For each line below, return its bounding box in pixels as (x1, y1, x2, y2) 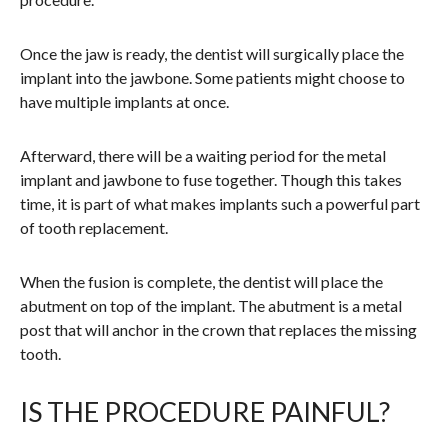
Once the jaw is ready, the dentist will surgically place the (20, 44, 404, 64)
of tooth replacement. (20, 218, 168, 238)
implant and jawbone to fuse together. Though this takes (20, 170, 402, 190)
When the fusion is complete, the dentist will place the (20, 272, 383, 292)
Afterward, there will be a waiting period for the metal (20, 146, 386, 166)
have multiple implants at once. (20, 92, 229, 112)
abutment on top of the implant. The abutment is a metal (20, 296, 402, 316)
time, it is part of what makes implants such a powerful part (20, 194, 420, 214)
